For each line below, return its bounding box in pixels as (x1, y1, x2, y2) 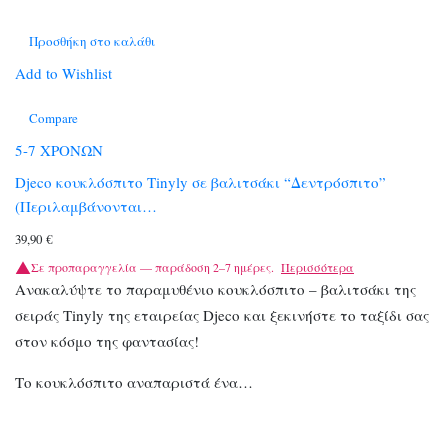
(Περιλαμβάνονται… (15, 196, 157, 217)
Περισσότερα (281, 259, 354, 276)
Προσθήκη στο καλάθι (29, 31, 155, 50)
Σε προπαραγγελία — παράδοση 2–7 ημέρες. (31, 259, 274, 276)
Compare (29, 108, 78, 127)
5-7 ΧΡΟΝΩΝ (15, 139, 103, 160)
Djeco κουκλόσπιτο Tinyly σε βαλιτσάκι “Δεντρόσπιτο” (15, 172, 386, 193)
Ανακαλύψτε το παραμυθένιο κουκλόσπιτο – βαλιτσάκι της (15, 279, 416, 300)
